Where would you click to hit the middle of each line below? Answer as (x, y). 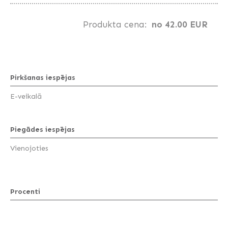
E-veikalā (26, 97)
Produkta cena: (115, 25)
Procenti (25, 192)
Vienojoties (29, 149)
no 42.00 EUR (180, 25)
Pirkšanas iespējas (43, 78)
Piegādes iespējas (42, 130)
